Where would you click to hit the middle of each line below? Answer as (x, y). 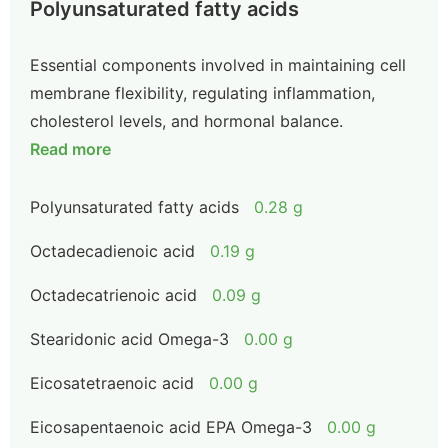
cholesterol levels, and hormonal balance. (186, 121)
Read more (70, 149)
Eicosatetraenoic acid (112, 383)
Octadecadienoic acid (112, 251)
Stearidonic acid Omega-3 (129, 339)
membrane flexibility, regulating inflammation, (202, 93)
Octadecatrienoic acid (113, 295)
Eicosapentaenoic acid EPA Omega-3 (171, 427)
